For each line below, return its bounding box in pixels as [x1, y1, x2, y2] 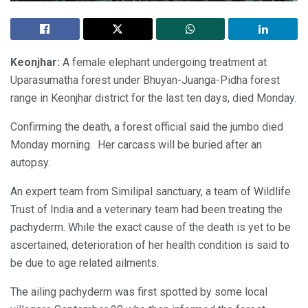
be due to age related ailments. [10, 256, 159, 269]
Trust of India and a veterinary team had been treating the [10, 202, 283, 216]
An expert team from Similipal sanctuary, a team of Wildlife [10, 184, 291, 198]
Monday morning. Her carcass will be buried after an [10, 137, 262, 151]
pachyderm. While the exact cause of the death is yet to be [10, 220, 291, 234]
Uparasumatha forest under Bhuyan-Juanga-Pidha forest [10, 73, 280, 87]
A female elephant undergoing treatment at [60, 55, 267, 69]
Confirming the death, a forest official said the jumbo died [10, 120, 283, 133]
